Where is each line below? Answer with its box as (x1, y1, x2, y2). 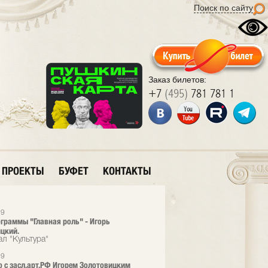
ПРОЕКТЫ (2, 165, 44, 177)
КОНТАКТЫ (103, 165, 151, 177)
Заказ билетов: (148, 75, 206, 84)
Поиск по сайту (194, 3, 253, 13)
